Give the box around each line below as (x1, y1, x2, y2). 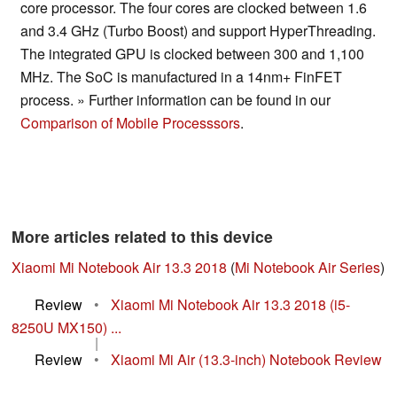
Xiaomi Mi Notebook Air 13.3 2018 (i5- (111, 294, 350, 315)
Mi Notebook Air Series (235, 257, 380, 278)
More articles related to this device (12, 225, 273, 248)
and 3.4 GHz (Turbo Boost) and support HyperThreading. (20, 20, 376, 42)
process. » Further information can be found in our (20, 90, 331, 111)
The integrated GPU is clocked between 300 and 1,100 (20, 43, 364, 65)
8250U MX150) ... (12, 317, 121, 339)
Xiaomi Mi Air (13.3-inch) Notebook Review (111, 349, 382, 370)
